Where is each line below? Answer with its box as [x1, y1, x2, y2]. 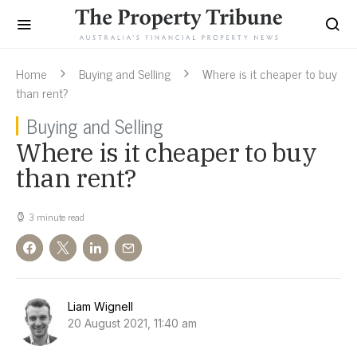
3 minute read [29, 209, 84, 225]
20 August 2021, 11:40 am [68, 316, 197, 330]
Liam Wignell [68, 300, 133, 313]
